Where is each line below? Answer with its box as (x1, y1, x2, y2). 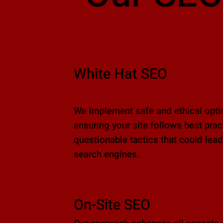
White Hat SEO (73, 63, 167, 85)
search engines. (73, 147, 139, 161)
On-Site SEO (73, 194, 150, 216)
